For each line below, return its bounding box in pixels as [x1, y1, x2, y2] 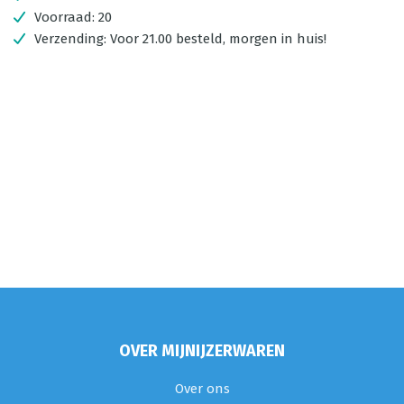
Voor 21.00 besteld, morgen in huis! [110, 31, 326, 47]
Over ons [174, 381, 230, 397]
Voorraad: [34, 9, 98, 25]
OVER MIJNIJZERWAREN [119, 341, 285, 361]
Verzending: [34, 31, 110, 47]
